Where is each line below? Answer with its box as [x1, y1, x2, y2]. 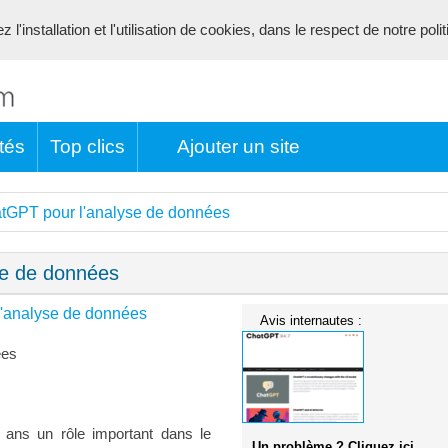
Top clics [50, 136, 125, 157]
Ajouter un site [176, 136, 300, 157]
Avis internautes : [260, 313, 363, 328]
